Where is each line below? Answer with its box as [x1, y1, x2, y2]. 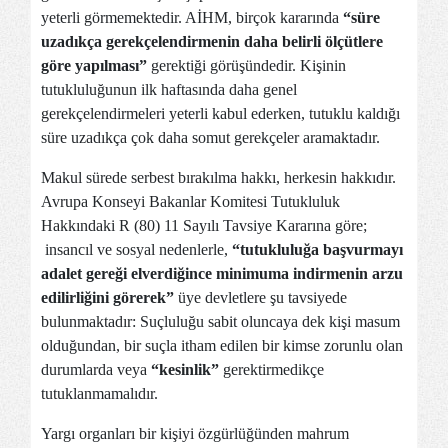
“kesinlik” [151, 361, 219, 378]
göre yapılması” [41, 57, 147, 74]
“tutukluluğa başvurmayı [232, 241, 403, 258]
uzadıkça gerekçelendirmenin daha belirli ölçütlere [41, 33, 383, 50]
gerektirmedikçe [219, 361, 324, 378]
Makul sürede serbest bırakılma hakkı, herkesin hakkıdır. [41, 169, 396, 186]
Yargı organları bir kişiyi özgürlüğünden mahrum [41, 425, 349, 442]
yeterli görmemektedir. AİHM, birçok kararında [41, 9, 343, 26]
